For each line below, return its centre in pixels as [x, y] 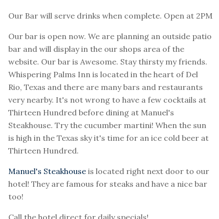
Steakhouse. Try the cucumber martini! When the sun [107, 125]
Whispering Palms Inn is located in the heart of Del [103, 75]
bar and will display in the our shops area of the [96, 49]
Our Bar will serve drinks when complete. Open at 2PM [110, 16]
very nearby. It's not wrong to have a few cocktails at [107, 100]
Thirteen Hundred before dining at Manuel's [91, 113]
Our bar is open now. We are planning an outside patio [110, 36]
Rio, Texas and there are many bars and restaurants [106, 87]
